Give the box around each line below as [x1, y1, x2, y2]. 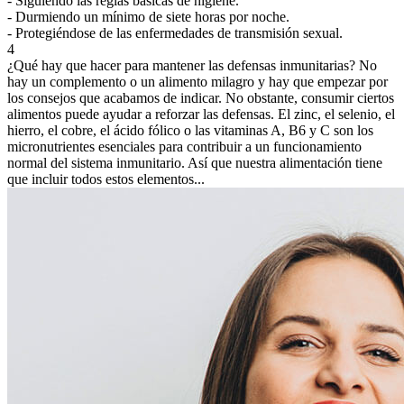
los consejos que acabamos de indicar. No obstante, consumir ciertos [7, 89, 394, 106]
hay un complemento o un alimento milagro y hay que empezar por [7, 73, 388, 89]
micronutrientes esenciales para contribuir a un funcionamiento [7, 138, 362, 154]
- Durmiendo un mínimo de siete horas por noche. [7, 8, 289, 24]
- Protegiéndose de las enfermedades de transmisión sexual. [7, 24, 343, 41]
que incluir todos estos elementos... [7, 170, 205, 187]
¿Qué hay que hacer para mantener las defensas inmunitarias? [7, 57, 355, 73]
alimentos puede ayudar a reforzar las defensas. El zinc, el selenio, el [7, 106, 395, 122]
